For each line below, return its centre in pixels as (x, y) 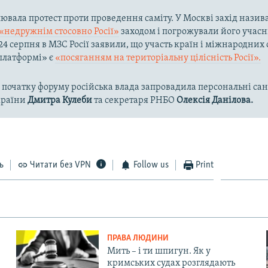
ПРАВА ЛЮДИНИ (138, 238)
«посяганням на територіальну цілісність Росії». (158, 58)
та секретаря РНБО (135, 100)
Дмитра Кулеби (60, 100)
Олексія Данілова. (215, 100)
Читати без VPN (61, 165)
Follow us (151, 165)
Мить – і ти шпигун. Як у (159, 251)
